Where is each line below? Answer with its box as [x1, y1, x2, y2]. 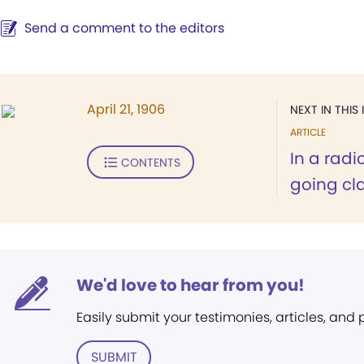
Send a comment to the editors [24, 19, 224, 37]
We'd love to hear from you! [76, 274, 305, 297]
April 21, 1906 [87, 100, 165, 119]
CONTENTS [120, 154, 180, 171]
